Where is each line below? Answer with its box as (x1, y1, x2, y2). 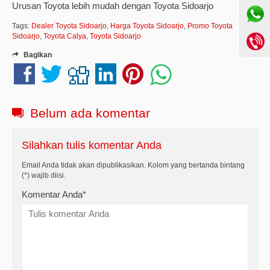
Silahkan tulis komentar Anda (22, 139, 162, 151)
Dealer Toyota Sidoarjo (31, 21, 107, 30)
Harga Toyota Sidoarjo (110, 21, 184, 30)
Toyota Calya (43, 31, 86, 40)
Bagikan (22, 50, 52, 59)
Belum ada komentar (27, 105, 150, 120)
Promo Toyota (187, 21, 233, 30)
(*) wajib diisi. (22, 171, 66, 180)
